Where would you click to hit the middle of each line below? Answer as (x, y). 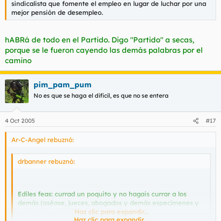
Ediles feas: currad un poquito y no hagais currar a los (102, 194)
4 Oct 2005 (20, 121)
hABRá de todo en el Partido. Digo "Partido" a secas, (100, 39)
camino (18, 60)
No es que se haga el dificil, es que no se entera (101, 95)
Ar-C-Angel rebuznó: (43, 140)
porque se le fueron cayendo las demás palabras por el (104, 50)
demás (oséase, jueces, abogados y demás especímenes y (108, 203)
